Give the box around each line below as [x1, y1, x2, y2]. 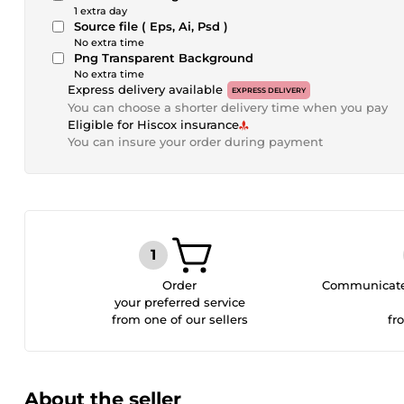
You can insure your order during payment [68, 134, 323, 149]
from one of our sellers [111, 312, 248, 326]
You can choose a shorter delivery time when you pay [68, 100, 388, 115]
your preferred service [114, 295, 245, 309]
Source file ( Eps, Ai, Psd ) [74, 19, 228, 33]
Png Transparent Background [74, 50, 253, 65]
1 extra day [74, 5, 127, 17]
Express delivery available [68, 82, 223, 96]
